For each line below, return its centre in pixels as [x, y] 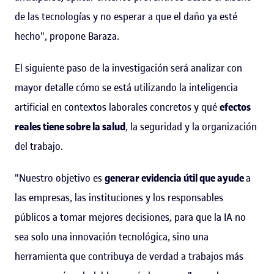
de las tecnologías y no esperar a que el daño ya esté [126, 16]
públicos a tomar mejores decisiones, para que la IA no [130, 217]
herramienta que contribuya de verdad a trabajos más [129, 256]
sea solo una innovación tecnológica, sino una [112, 236]
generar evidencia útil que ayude [175, 178]
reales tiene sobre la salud [70, 126]
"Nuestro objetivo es [60, 178]
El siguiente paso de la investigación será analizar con [128, 68]
